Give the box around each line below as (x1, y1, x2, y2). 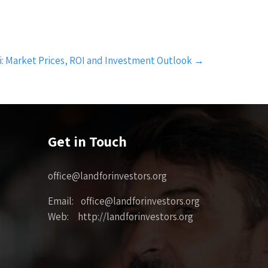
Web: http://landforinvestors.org (48, 209, 194, 223)
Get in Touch (48, 131, 127, 151)
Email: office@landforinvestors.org (48, 194, 200, 208)
